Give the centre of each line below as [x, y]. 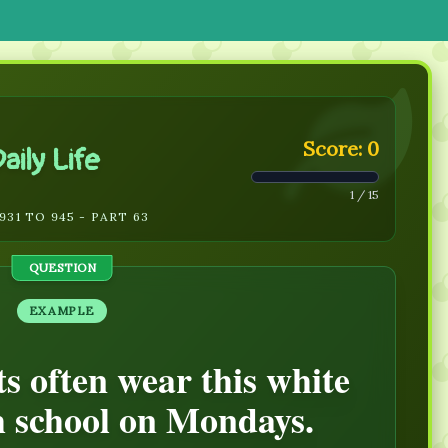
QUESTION [62, 267]
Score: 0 [341, 148]
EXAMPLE [62, 310]
